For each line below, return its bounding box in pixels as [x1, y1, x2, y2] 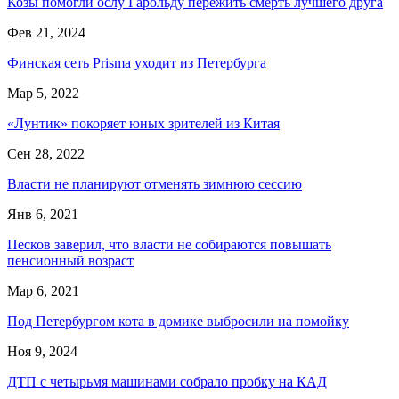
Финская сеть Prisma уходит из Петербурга [7, 54, 266, 70]
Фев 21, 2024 [7, 24, 85, 40]
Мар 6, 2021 [7, 282, 79, 298]
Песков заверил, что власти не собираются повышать [7, 236, 331, 252]
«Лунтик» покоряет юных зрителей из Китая [7, 115, 280, 131]
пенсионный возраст [7, 252, 134, 268]
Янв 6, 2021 [7, 206, 78, 222]
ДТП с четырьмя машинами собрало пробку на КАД [7, 373, 327, 389]
